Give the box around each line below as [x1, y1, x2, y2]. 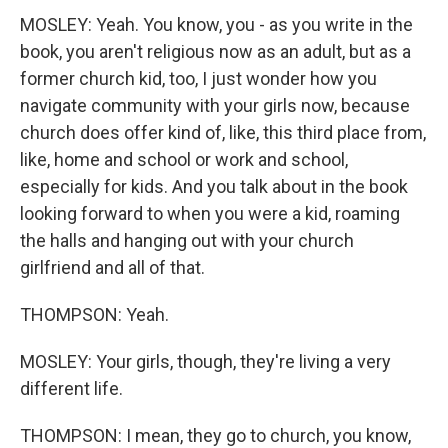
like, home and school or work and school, [20, 149, 348, 171]
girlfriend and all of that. [20, 257, 205, 279]
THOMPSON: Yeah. [20, 304, 169, 326]
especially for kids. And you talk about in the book [20, 176, 408, 198]
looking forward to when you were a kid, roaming [20, 203, 400, 225]
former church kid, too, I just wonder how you [20, 68, 377, 90]
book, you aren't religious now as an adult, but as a [20, 41, 411, 63]
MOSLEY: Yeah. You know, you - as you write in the [20, 14, 413, 36]
